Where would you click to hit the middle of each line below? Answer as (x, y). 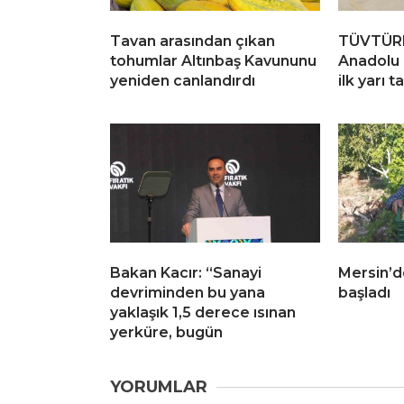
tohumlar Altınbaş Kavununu (213, 61)
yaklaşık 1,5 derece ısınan (203, 313)
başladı (364, 293)
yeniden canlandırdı (183, 81)
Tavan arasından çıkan (193, 41)
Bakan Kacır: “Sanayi (186, 273)
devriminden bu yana (188, 293)
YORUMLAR (159, 387)
